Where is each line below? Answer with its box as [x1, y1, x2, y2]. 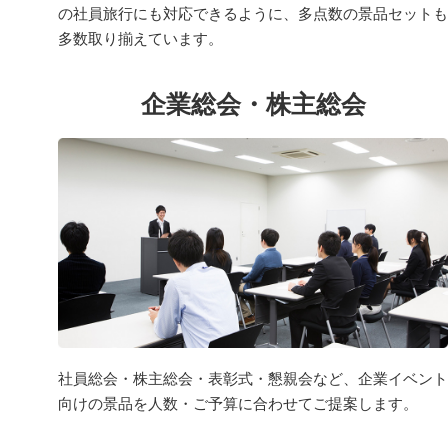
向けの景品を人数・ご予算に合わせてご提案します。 [58, 394, 418, 412]
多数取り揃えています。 [58, 29, 223, 47]
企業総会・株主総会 [140, 89, 366, 118]
